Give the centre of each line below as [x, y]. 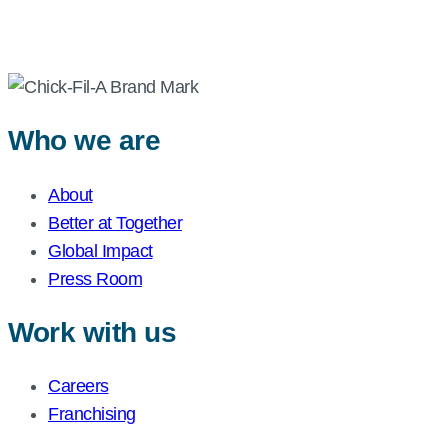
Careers [78, 386]
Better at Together [115, 222]
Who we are [84, 141]
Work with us [92, 332]
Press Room [95, 278]
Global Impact [100, 250]
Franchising [92, 414]
